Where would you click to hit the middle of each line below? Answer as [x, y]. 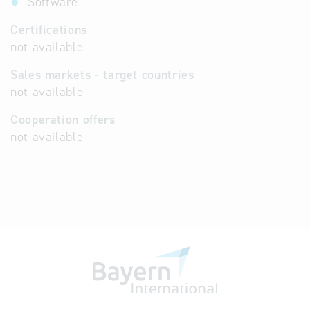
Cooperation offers [63, 120]
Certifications [49, 30]
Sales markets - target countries [102, 75]
